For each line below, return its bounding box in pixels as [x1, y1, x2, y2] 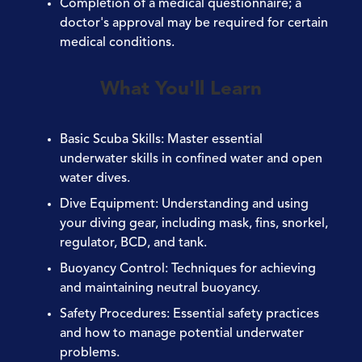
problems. [60, 346, 120, 360]
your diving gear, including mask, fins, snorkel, [60, 217, 328, 230]
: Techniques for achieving [165, 262, 316, 276]
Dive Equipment [60, 197, 155, 211]
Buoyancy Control [60, 262, 165, 276]
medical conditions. [60, 36, 175, 49]
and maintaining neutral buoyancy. [60, 281, 260, 295]
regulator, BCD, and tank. [60, 236, 207, 250]
